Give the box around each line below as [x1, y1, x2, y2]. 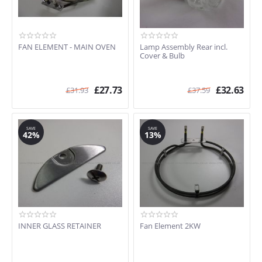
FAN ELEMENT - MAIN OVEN [18, 42, 116, 52]
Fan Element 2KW [140, 220, 201, 231]
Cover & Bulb [140, 50, 185, 61]
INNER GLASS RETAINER [18, 220, 101, 231]
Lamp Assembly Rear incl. [140, 42, 227, 52]
